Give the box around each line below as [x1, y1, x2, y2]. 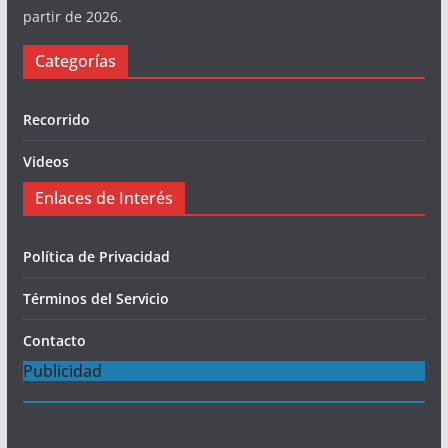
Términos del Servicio [22, 289, 169, 308]
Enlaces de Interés [34, 187, 173, 209]
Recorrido [22, 110, 90, 129]
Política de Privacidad [22, 247, 170, 266]
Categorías [34, 50, 116, 72]
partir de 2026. [22, 7, 122, 26]
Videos [22, 152, 69, 171]
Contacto [22, 331, 86, 350]
